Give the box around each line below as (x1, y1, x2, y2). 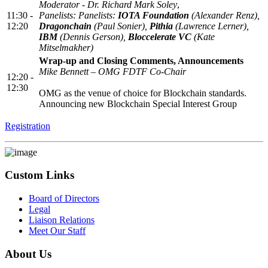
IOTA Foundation (118, 10, 189, 20)
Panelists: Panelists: (39, 10, 118, 20)
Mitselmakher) (39, 42, 93, 53)
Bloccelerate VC (128, 31, 191, 42)
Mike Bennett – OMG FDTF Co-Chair (39, 66, 186, 77)
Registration (5, 120, 50, 131)
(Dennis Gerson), (60, 31, 128, 42)
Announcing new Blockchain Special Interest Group (39, 98, 237, 109)
